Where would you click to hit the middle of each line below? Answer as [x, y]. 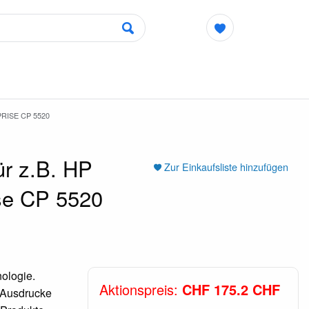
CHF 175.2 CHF [231, 289]
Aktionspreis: [140, 289]
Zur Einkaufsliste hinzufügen [226, 166]
